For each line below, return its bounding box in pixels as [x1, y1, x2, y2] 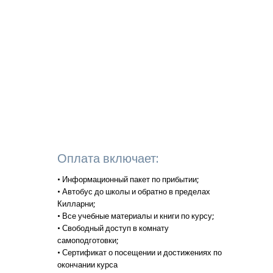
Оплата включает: [57, 151, 159, 166]
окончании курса [57, 260, 118, 269]
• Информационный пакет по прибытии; [57, 174, 199, 184]
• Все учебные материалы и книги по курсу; [57, 211, 214, 221]
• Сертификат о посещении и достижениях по [57, 247, 222, 257]
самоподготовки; [57, 235, 118, 245]
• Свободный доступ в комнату [57, 223, 169, 233]
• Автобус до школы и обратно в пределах [57, 186, 210, 196]
